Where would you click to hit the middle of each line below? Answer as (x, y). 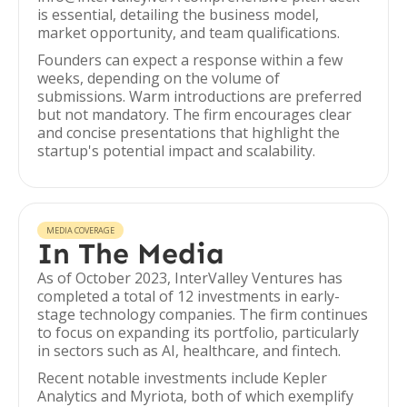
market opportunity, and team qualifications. (189, 33)
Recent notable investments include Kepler (182, 378)
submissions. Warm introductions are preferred (199, 96)
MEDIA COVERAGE (80, 230)
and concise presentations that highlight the (189, 133)
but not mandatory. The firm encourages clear (194, 114)
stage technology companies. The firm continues (203, 314)
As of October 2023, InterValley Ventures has (190, 278)
